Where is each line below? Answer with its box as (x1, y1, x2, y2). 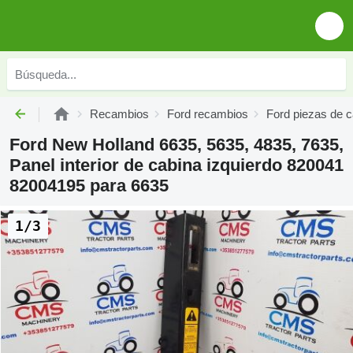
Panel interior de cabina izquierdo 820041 (9, 155, 344, 175)
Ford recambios (167, 107, 248, 121)
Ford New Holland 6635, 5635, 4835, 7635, (9, 135, 344, 154)
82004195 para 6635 (9, 176, 169, 195)
